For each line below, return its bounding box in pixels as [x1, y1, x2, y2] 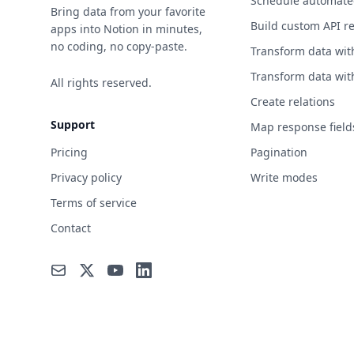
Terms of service [51, 194, 137, 210]
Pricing [51, 144, 88, 160]
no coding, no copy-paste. [51, 38, 187, 54]
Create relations [250, 93, 335, 109]
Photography [68, 203, 147, 220]
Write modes [250, 169, 318, 185]
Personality [68, 140, 135, 157]
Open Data [68, 26, 133, 43]
